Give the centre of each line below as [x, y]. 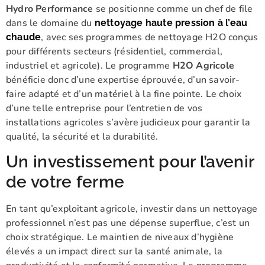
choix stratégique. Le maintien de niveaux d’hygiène [120, 237]
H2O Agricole [203, 65]
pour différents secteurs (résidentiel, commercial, [114, 51]
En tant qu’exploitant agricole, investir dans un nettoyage [132, 209]
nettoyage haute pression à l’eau [171, 22]
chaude [24, 37]
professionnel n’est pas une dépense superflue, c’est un [128, 223]
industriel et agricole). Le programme [89, 65]
